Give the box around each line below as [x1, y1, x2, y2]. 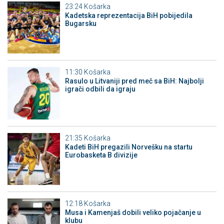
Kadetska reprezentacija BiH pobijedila [64, 11, 192, 19]
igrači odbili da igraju [64, 85, 135, 93]
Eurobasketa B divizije [64, 150, 137, 159]
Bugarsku [64, 19, 96, 27]
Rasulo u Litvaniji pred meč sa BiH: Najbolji [64, 77, 204, 85]
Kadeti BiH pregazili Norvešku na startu [64, 142, 192, 151]
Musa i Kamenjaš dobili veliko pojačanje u [64, 208, 201, 217]
